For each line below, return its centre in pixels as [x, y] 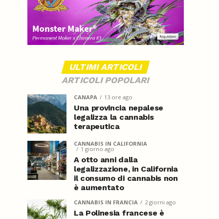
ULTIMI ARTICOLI [106, 67]
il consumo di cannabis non [126, 178]
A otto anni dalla [106, 160]
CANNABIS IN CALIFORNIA [110, 143]
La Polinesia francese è [119, 213]
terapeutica [97, 126]
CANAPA [86, 97]
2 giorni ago [160, 202]
